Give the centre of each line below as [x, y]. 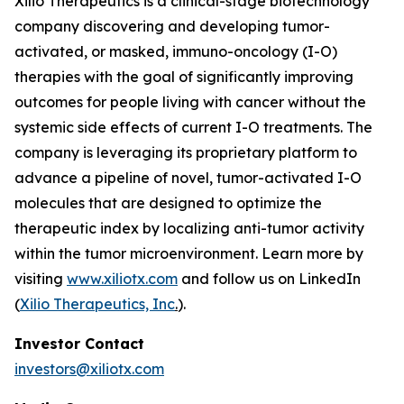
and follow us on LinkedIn [269, 279]
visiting [41, 279]
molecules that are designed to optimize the [168, 203]
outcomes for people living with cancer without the [190, 102]
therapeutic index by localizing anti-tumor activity [189, 228]
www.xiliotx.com [122, 279]
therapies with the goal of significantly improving [184, 77]
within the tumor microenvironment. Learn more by [189, 253]
